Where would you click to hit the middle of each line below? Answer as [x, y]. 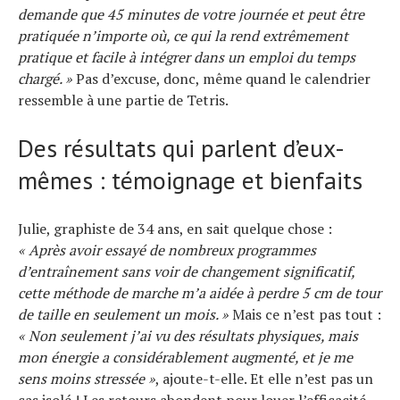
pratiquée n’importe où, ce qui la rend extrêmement [183, 35]
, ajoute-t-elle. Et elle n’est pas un [264, 378]
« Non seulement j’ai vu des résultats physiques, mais [188, 335]
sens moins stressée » [87, 378]
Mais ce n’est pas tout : [305, 314]
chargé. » [45, 78]
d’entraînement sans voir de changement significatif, [186, 271]
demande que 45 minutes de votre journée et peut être [191, 14]
